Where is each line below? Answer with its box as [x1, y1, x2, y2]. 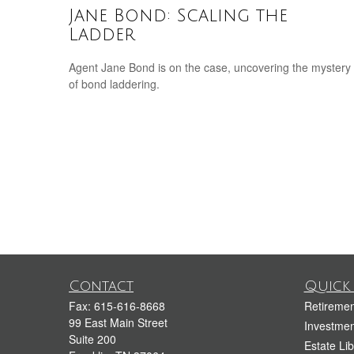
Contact [69, 278, 134, 294]
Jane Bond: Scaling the [69, 6, 288, 25]
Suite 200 [69, 331, 116, 347]
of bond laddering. [69, 75, 160, 92]
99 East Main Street [69, 314, 168, 330]
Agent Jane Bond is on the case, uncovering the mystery [69, 58, 351, 75]
